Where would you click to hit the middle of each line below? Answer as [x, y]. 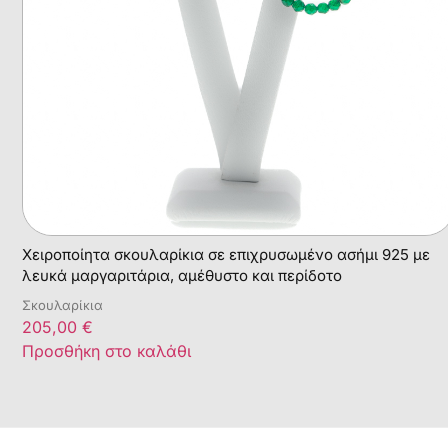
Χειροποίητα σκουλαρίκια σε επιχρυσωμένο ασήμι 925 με [226, 254]
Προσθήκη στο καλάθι [106, 350]
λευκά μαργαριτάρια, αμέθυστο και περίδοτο [182, 275]
